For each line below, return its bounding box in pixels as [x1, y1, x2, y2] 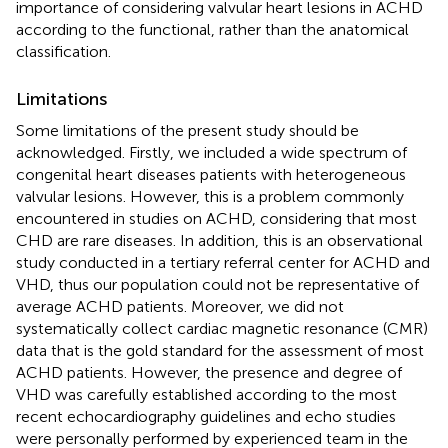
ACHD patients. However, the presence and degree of [16, 363, 402, 383]
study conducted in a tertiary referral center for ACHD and [16, 253, 430, 273]
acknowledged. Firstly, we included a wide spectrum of [16, 143, 407, 163]
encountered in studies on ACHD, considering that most [16, 209, 417, 229]
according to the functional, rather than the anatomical [16, 20, 409, 40]
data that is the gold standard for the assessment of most [16, 341, 424, 361]
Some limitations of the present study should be [16, 121, 359, 141]
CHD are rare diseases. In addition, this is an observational [16, 231, 423, 251]
